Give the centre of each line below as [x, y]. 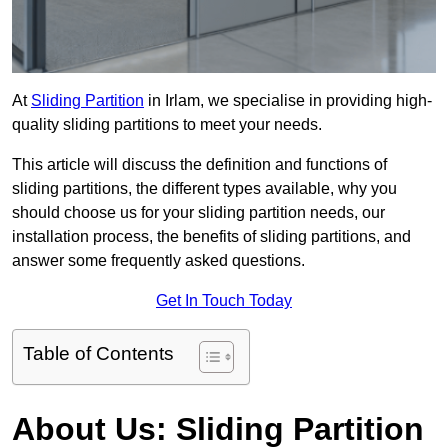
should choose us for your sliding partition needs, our [198, 213]
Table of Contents [98, 354]
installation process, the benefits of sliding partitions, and [211, 237]
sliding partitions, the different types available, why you [204, 189]
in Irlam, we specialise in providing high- [288, 101]
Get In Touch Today [224, 301]
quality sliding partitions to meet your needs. [167, 125]
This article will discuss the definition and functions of [199, 165]
